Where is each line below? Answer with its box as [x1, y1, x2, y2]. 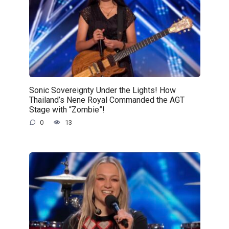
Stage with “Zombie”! [29, 104, 105, 114]
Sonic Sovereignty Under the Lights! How [29, 85, 176, 95]
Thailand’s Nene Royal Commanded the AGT [29, 95, 185, 105]
